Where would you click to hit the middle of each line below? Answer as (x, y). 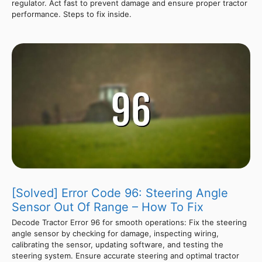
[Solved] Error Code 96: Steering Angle (120, 193)
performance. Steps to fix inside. (72, 14)
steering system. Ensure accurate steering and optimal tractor (125, 255)
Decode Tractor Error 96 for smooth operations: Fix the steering (129, 222)
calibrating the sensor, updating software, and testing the (118, 244)
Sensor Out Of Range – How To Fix (108, 207)
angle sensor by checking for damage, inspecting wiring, (115, 233)
